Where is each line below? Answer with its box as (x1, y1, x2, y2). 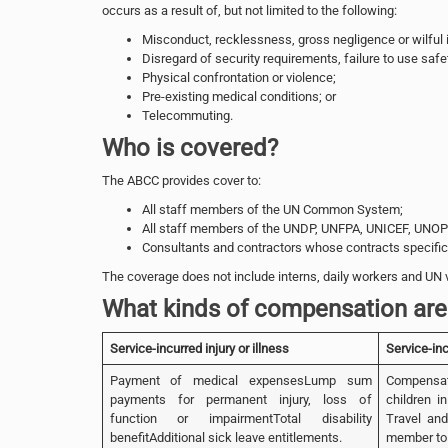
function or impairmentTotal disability (109, 410, 372, 426)
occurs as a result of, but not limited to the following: (102, 2, 397, 18)
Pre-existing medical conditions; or (142, 88, 336, 104)
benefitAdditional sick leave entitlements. (109, 429, 342, 445)
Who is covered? (102, 133, 278, 162)
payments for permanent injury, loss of (109, 391, 372, 407)
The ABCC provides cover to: (102, 172, 261, 188)
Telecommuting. (142, 107, 233, 123)
